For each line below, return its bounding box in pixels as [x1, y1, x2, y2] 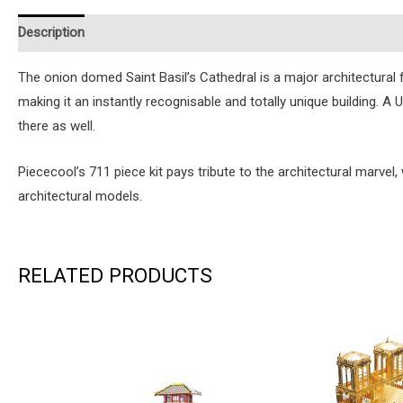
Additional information [102, 24, 233, 41]
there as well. [18, 117, 95, 134]
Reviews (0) [250, 24, 318, 41]
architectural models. [18, 187, 142, 204]
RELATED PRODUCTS [18, 263, 212, 287]
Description [18, 24, 85, 41]
